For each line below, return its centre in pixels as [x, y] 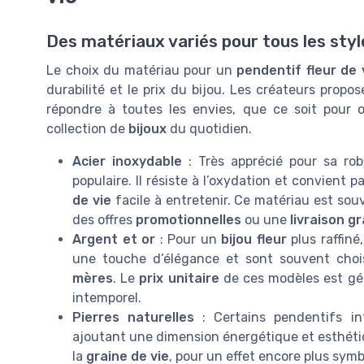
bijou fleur [254, 240]
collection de [87, 129]
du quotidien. [209, 129]
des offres [104, 220]
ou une [266, 220]
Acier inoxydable [128, 162]
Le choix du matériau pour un [141, 71]
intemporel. [107, 298]
